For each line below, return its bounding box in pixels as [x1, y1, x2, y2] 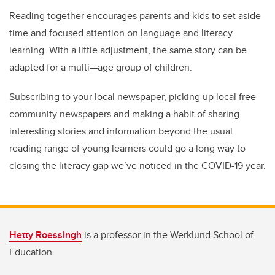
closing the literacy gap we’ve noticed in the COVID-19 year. [9, 158, 266, 173]
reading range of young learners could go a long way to [9, 141, 246, 156]
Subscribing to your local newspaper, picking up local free [9, 90, 256, 104]
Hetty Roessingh [9, 228, 82, 242]
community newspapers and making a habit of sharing [9, 107, 239, 122]
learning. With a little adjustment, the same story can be [9, 43, 247, 58]
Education [9, 245, 52, 260]
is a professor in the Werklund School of [82, 228, 254, 242]
